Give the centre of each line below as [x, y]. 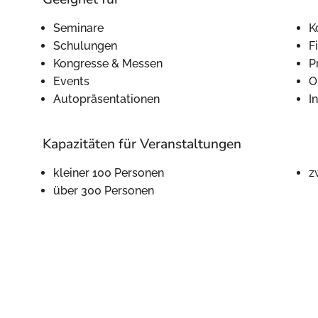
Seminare [78, 28]
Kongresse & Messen [108, 64]
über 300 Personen [104, 191]
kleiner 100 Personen [109, 173]
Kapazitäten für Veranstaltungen [142, 144]
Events [71, 81]
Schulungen [85, 46]
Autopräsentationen [106, 99]
